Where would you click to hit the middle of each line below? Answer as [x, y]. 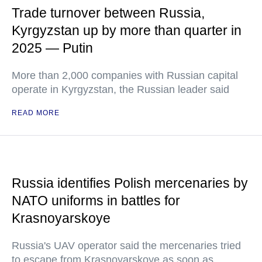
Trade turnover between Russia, [108, 13]
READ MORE [36, 113]
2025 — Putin [52, 48]
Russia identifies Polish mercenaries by [130, 183]
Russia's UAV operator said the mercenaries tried [126, 246]
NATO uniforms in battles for [96, 201]
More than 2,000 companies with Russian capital [125, 75]
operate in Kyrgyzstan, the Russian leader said [120, 89]
